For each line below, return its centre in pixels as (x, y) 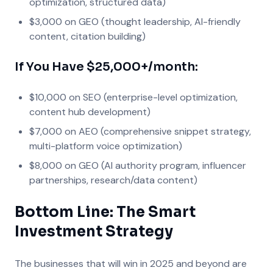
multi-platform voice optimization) (106, 146)
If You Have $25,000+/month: (106, 67)
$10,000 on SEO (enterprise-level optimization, (133, 97)
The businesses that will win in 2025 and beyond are (131, 264)
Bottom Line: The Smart (105, 212)
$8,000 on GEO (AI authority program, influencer (138, 165)
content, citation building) (87, 36)
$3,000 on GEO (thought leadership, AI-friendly (135, 22)
